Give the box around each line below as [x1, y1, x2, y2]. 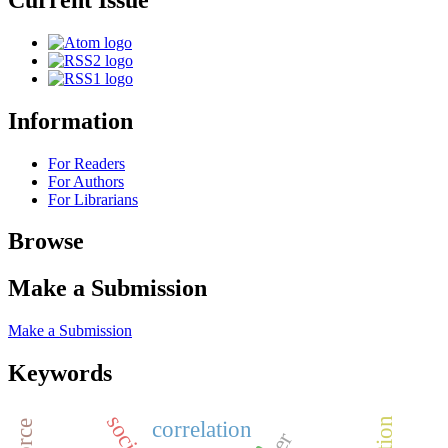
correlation [152, 416, 253, 443]
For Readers [48, 154, 125, 172]
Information [8, 107, 133, 134]
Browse [8, 228, 84, 255]
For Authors [48, 172, 124, 190]
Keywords [8, 360, 112, 387]
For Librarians [48, 190, 138, 208]
